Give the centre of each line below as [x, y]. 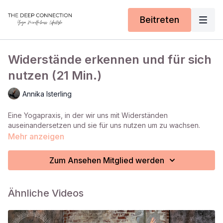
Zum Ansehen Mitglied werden [107, 160]
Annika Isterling [47, 94]
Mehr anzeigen [36, 136]
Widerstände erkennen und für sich [110, 59]
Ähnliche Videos [46, 193]
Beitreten [160, 19]
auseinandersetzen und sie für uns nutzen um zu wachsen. [104, 125]
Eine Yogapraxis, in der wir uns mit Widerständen [88, 115]
